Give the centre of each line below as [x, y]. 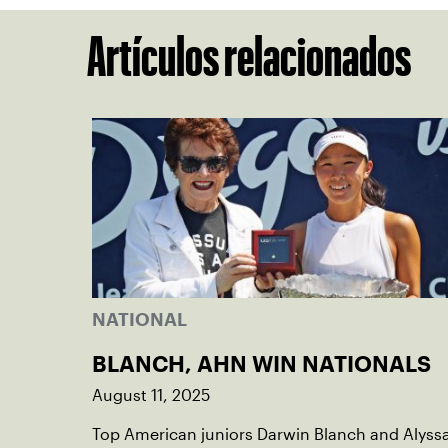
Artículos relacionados [249, 56]
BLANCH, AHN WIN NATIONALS [261, 364]
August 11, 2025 [151, 395]
